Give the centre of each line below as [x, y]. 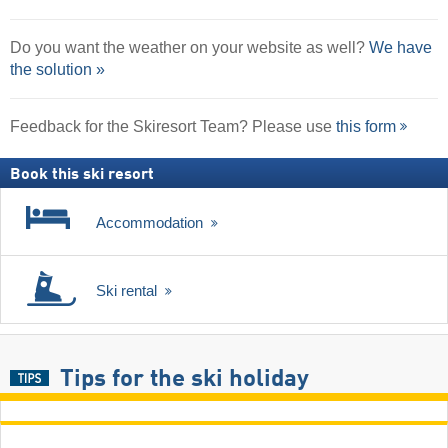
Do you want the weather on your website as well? [189, 47]
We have [400, 47]
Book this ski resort [82, 175]
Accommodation [151, 223]
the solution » [57, 69]
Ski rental [128, 291]
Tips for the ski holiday [184, 380]
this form [366, 127]
